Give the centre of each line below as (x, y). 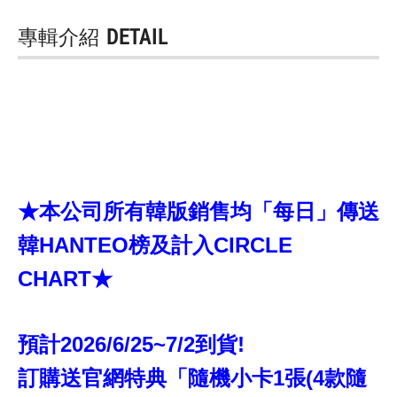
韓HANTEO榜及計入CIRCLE (155, 245)
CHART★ (65, 278)
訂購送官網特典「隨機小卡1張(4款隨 (192, 378)
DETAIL (137, 36)
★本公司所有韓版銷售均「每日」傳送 (198, 211)
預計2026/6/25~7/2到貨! (131, 344)
